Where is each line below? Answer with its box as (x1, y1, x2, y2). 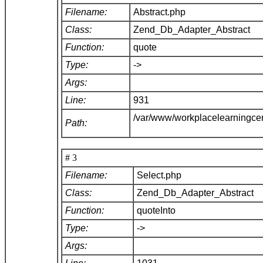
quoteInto (137, 205, 180, 215)
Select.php (137, 170, 186, 180)
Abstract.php (133, 6, 190, 17)
